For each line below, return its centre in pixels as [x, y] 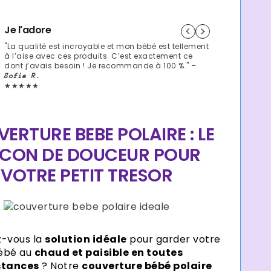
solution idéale [86, 239]
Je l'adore [28, 30]
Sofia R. [23, 76]
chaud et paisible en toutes [109, 252]
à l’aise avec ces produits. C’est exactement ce [99, 56]
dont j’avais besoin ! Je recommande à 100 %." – [100, 66]
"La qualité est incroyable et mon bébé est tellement [107, 46]
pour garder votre [174, 239]
